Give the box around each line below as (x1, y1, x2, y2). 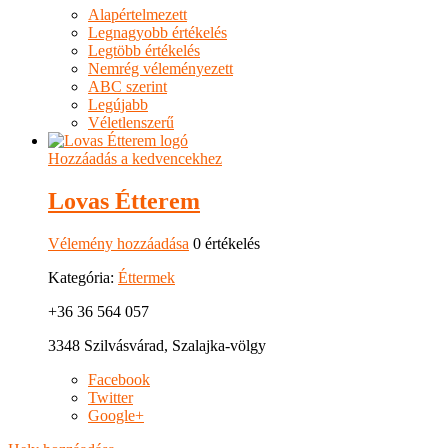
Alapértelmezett (88, 6, 187, 24)
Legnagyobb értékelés (88, 24, 227, 42)
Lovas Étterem (48, 188, 200, 215)
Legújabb (88, 96, 148, 114)
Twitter (88, 389, 133, 407)
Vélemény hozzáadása (48, 235, 189, 253)
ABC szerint (88, 78, 167, 96)
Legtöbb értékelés (88, 42, 200, 60)
